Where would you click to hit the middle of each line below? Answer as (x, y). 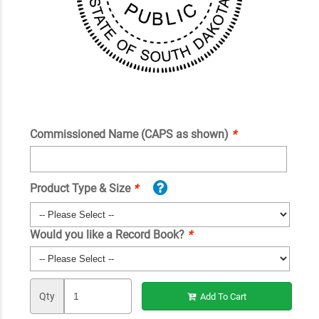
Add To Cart (223, 296)
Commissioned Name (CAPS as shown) (130, 135)
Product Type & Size (81, 188)
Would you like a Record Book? (108, 235)
